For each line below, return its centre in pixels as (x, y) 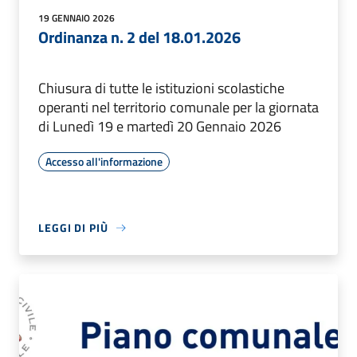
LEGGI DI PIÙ (73, 228)
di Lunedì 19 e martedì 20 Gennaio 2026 (160, 127)
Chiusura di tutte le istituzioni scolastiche (161, 88)
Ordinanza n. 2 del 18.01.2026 (139, 37)
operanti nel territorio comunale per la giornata (178, 108)
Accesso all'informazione (104, 162)
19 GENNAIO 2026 (76, 18)
